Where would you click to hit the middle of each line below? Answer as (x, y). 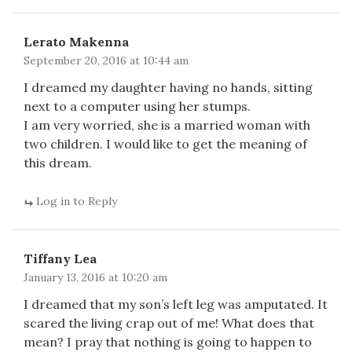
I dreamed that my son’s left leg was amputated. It (176, 304)
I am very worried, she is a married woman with (167, 125)
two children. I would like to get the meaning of (165, 144)
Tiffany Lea (60, 258)
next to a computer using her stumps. (137, 106)
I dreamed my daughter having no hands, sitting (168, 87)
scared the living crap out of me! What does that (169, 323)
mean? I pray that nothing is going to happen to (168, 342)
